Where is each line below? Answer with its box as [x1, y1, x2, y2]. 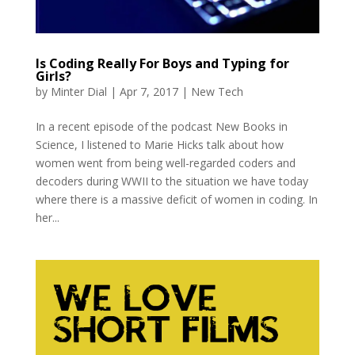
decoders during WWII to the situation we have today [35, 174, 308, 189]
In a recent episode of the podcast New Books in [35, 119, 288, 135]
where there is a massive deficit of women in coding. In [35, 192, 318, 208]
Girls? [35, 67, 71, 86]
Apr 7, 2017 [119, 84, 178, 100]
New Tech [190, 84, 243, 100]
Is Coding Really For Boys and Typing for [35, 55, 289, 73]
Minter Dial [50, 84, 107, 100]
